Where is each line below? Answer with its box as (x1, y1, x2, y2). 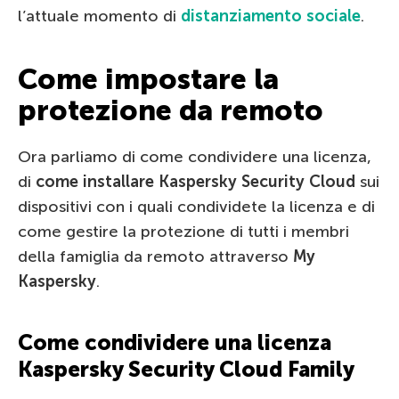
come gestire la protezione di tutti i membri (18, 221, 349, 241)
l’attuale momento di (18, 5, 181, 26)
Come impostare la (18, 61, 279, 96)
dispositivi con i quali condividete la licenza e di (18, 196, 375, 216)
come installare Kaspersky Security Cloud (36, 171, 355, 191)
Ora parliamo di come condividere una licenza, (18, 146, 371, 167)
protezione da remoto (18, 93, 323, 127)
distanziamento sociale (181, 5, 361, 26)
